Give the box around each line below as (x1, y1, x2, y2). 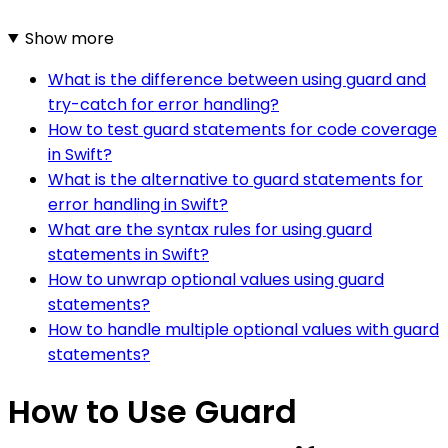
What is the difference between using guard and (48, 67, 426, 91)
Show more (24, 26, 114, 50)
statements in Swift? (48, 242, 209, 266)
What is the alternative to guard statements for (48, 167, 423, 191)
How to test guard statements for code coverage (48, 117, 437, 141)
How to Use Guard (8, 389, 297, 435)
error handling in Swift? (48, 192, 228, 216)
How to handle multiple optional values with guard (48, 317, 439, 341)
